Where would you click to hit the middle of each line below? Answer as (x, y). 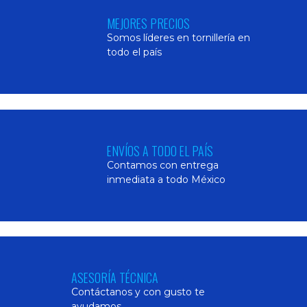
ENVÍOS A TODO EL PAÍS (160, 150)
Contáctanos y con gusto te (138, 292)
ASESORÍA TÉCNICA (115, 278)
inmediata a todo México (166, 179)
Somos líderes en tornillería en (178, 37)
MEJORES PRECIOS (148, 23)
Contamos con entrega (162, 165)
